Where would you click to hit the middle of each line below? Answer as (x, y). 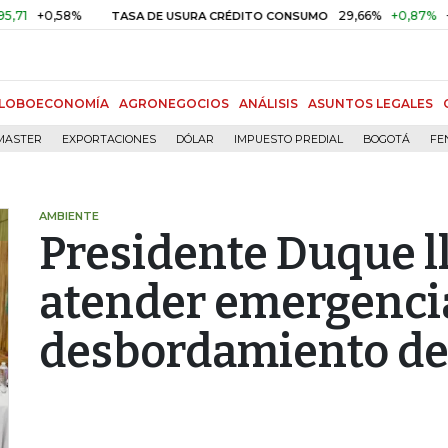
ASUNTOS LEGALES (370, 103)
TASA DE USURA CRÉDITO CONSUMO (169, 16)
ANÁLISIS (268, 103)
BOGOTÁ (386, 139)
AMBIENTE (69, 216)
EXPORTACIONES (109, 139)
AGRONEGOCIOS (174, 103)
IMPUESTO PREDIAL (288, 139)
